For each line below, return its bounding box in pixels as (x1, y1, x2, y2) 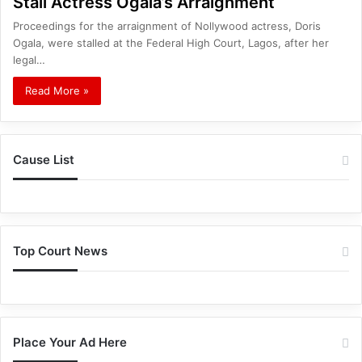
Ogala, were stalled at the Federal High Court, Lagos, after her (13, 36, 329, 49)
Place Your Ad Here (13, 334, 127, 350)
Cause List (13, 151, 74, 167)
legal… (13, 53, 45, 66)
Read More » (25, 83, 89, 97)
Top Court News (13, 242, 107, 259)
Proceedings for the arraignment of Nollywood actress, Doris (13, 19, 321, 32)
